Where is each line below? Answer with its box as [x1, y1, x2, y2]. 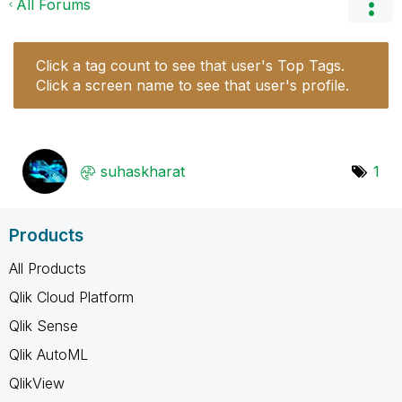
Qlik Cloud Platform [9, 287, 134, 306]
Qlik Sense [9, 316, 78, 335]
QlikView [9, 373, 65, 392]
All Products [9, 258, 86, 277]
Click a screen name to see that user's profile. [36, 75, 349, 94]
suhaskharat [100, 162, 185, 180]
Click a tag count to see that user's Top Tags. [36, 56, 345, 74]
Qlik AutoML [9, 345, 88, 363]
